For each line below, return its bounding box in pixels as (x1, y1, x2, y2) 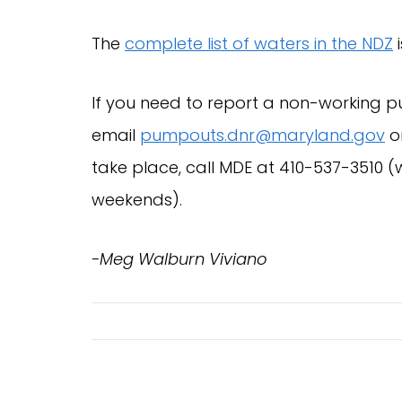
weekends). (92, 188, 182, 211)
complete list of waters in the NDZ (125, 31, 393, 55)
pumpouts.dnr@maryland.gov (140, 123, 385, 146)
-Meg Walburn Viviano (92, 247, 267, 270)
